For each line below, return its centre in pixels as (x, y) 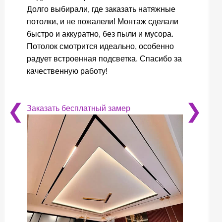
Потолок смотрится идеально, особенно (100, 46)
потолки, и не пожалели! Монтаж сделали (103, 21)
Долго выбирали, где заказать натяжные (101, 9)
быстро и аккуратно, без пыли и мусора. (100, 34)
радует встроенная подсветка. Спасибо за (104, 58)
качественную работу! (67, 71)
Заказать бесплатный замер (79, 108)
